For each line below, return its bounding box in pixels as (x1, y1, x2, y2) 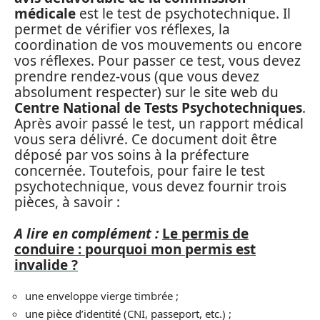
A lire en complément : (14, 224, 159, 243)
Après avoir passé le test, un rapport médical (14, 114, 304, 133)
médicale (14, 4, 79, 23)
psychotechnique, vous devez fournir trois (14, 176, 286, 196)
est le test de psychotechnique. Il (79, 4, 291, 23)
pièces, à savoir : (14, 192, 120, 211)
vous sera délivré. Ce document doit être (14, 129, 277, 149)
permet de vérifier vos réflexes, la (14, 19, 230, 39)
